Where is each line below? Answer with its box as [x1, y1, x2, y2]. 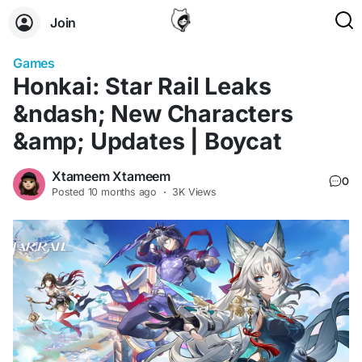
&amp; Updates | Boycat [13, 127, 282, 155]
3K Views [172, 186, 217, 198]
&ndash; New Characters [13, 99, 293, 128]
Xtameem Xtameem [52, 168, 170, 184]
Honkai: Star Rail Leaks [13, 72, 271, 100]
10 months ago [87, 186, 158, 198]
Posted [52, 186, 88, 198]
